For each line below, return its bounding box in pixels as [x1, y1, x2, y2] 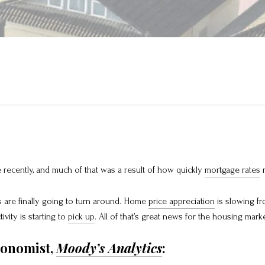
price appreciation [148, 195, 215, 206]
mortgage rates [205, 164, 260, 175]
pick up [68, 211, 95, 222]
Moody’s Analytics [56, 239, 162, 257]
